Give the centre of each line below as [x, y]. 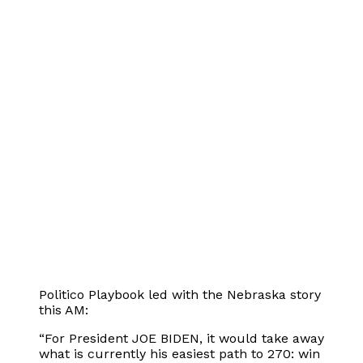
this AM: [64, 310]
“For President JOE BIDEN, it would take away [181, 338]
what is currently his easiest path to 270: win [179, 353]
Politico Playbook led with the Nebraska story [180, 294]
